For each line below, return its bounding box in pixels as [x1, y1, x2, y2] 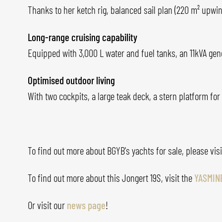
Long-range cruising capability [28, 31, 137, 44]
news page [67, 199, 106, 212]
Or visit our [28, 199, 67, 212]
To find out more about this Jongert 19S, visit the [28, 171, 194, 184]
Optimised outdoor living [28, 74, 115, 87]
